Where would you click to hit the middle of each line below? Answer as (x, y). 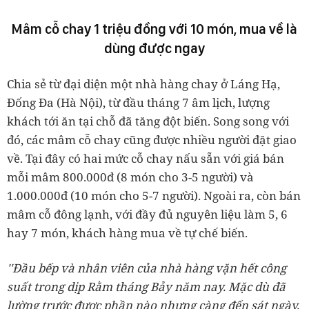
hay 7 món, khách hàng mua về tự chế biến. (127, 233)
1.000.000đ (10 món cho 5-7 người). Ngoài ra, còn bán (154, 196)
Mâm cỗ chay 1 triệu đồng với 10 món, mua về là (154, 29)
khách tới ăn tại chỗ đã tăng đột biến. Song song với (148, 121)
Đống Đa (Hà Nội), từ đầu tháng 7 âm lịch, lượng (138, 102)
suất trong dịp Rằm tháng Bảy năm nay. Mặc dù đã (146, 287)
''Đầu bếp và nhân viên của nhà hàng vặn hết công (147, 268)
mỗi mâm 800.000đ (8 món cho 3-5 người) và (130, 177)
